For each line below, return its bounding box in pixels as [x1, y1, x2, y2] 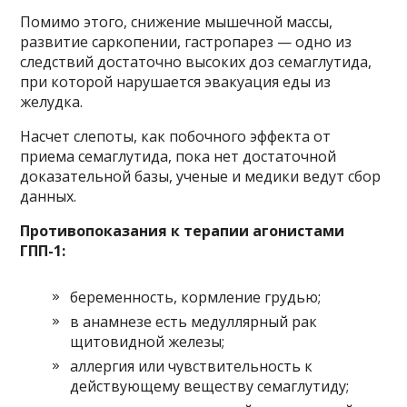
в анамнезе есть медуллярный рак [70, 311, 318, 332]
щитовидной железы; [70, 331, 225, 352]
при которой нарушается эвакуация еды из [20, 71, 332, 92]
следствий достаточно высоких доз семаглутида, [20, 51, 372, 72]
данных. [20, 185, 81, 206]
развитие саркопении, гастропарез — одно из [20, 31, 352, 52]
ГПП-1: [20, 240, 66, 261]
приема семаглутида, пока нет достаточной [20, 145, 337, 166]
